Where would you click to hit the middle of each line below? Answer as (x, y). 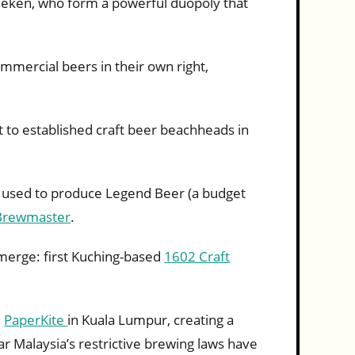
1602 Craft (197, 257)
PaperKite (36, 320)
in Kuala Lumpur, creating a (151, 320)
